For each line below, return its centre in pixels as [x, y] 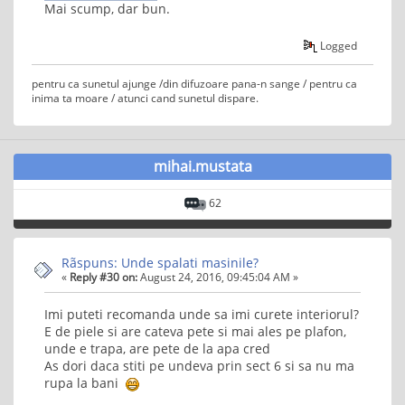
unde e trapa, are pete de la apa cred [157, 349]
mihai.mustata [202, 167]
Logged [338, 45]
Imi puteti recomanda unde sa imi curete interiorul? [202, 315]
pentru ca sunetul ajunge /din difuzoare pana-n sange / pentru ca [194, 84]
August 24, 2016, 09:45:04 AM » [218, 277]
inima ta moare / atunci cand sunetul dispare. [145, 98]
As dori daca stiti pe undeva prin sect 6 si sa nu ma [199, 366]
